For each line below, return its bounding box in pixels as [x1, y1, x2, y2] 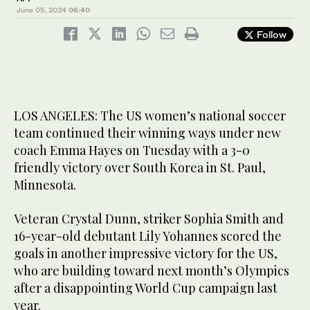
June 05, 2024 [17, 6, 66, 15]
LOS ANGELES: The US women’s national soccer [14, 107, 286, 125]
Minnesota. [14, 176, 76, 194]
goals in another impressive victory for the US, [14, 245, 277, 262]
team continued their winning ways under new [14, 125, 281, 142]
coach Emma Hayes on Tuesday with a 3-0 [14, 142, 250, 159]
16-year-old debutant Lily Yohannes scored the [14, 228, 282, 245]
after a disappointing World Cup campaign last [14, 280, 277, 297]
